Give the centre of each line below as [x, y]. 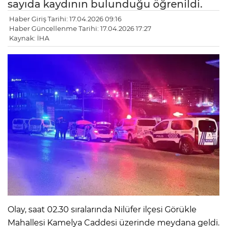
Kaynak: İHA [29, 38]
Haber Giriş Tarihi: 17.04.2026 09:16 [65, 19]
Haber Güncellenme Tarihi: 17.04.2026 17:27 [80, 29]
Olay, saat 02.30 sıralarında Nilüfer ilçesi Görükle [102, 209]
